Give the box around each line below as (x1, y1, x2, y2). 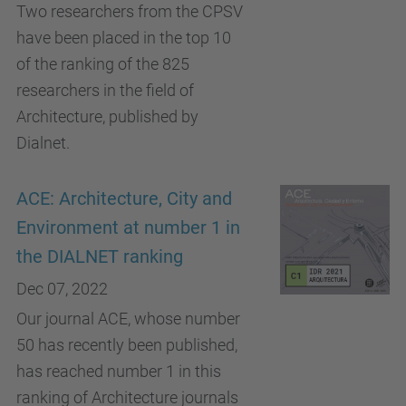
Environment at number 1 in (16, 217, 240, 238)
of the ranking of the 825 (16, 54, 189, 73)
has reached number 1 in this (16, 362, 221, 381)
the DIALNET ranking (16, 246, 183, 267)
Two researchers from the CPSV (16, 2, 243, 21)
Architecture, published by (16, 107, 198, 126)
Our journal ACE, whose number (16, 309, 240, 328)
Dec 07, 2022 (16, 279, 108, 298)
